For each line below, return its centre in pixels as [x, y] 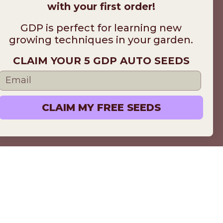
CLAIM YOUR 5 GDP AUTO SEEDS [101, 61]
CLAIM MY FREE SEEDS [101, 108]
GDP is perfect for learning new [101, 28]
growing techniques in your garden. [101, 40]
